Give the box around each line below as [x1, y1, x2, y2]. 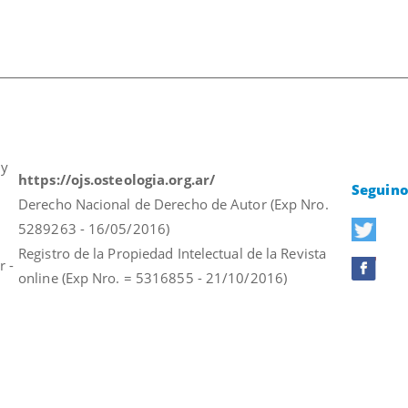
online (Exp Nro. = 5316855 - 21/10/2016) [18, 269, 288, 287]
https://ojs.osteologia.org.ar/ [18, 170, 219, 189]
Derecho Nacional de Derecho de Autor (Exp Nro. [18, 195, 329, 213]
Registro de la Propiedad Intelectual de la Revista [18, 244, 327, 262]
